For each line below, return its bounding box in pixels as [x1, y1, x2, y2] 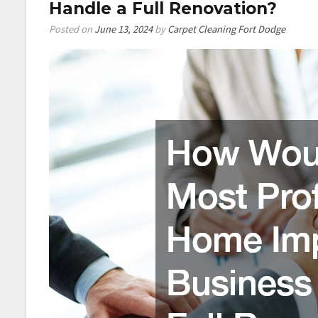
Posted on [49, 23, 94, 35]
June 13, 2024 [94, 23, 153, 35]
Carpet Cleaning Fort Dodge [168, 23, 285, 35]
